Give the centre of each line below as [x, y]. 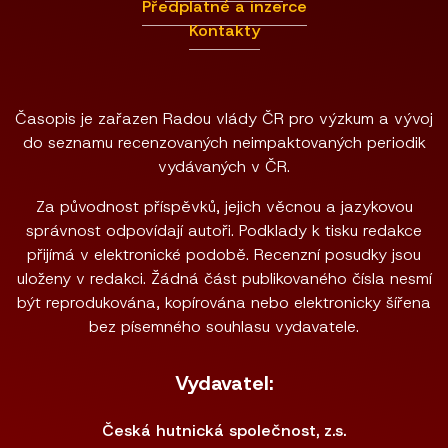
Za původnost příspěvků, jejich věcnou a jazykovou [224, 206]
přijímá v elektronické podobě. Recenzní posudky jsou [224, 254]
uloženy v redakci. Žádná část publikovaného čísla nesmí [224, 278]
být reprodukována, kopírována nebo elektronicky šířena [224, 302]
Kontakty [224, 30]
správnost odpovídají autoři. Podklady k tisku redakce [224, 230]
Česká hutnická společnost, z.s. [224, 430]
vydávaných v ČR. [224, 166]
